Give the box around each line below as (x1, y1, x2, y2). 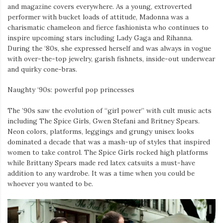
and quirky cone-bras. (7, 65, 77, 74)
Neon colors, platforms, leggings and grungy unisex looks (7, 126, 194, 136)
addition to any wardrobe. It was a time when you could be (7, 168, 195, 178)
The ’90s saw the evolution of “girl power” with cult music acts (7, 106, 212, 115)
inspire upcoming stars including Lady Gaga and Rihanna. (7, 33, 193, 43)
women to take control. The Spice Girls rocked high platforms (7, 147, 208, 157)
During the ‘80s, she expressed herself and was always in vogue (7, 44, 211, 53)
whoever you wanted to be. (7, 179, 93, 188)
